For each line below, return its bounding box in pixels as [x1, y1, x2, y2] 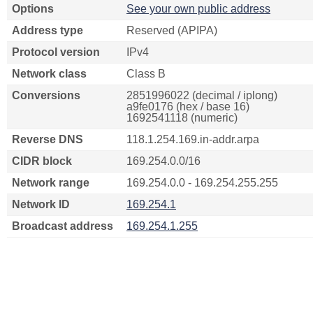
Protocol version [12, 46, 100, 58]
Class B [126, 68, 166, 80]
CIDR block [12, 155, 72, 167]
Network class [12, 68, 87, 80]
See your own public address [126, 3, 270, 15]
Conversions [12, 89, 80, 101]
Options [12, 3, 54, 15]
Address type [12, 24, 83, 36]
